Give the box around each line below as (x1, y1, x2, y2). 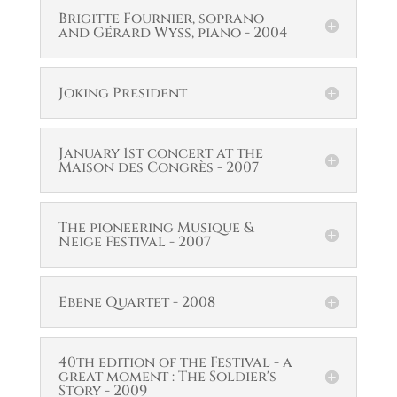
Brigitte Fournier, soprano (58, 9, 264, 28)
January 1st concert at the (58, 144, 263, 163)
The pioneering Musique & (58, 218, 253, 237)
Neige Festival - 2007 (58, 232, 211, 252)
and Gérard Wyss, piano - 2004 (58, 23, 288, 43)
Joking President (58, 83, 187, 103)
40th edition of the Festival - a (58, 353, 292, 372)
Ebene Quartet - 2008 (58, 292, 215, 312)
